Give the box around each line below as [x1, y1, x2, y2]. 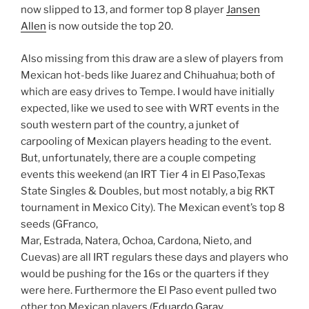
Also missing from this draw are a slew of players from [21, 52, 283, 65]
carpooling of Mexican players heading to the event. [21, 134, 271, 148]
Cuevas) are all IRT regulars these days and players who [21, 250, 288, 263]
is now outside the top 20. [46, 20, 173, 33]
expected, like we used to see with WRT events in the [21, 101, 279, 114]
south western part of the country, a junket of [21, 118, 239, 131]
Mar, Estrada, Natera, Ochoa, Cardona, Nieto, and [21, 234, 252, 247]
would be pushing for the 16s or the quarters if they [21, 267, 269, 280]
